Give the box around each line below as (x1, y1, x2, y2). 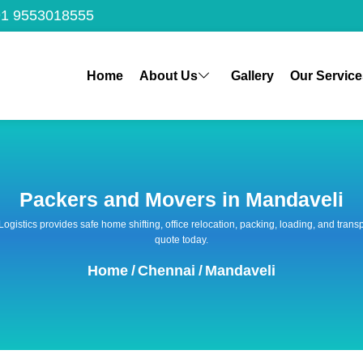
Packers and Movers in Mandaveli (19, 188, 344, 211)
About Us (139, 68, 198, 83)
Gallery (230, 68, 274, 83)
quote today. (155, 233, 208, 246)
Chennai (138, 262, 195, 279)
